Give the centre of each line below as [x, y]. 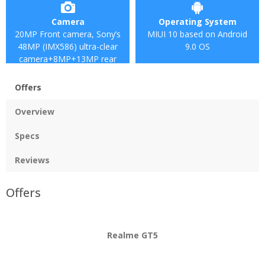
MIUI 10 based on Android [197, 34]
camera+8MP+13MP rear [68, 59]
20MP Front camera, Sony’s [68, 34]
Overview [35, 112]
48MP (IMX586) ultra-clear [68, 46]
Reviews [32, 160]
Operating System [197, 21]
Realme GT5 [132, 235]
